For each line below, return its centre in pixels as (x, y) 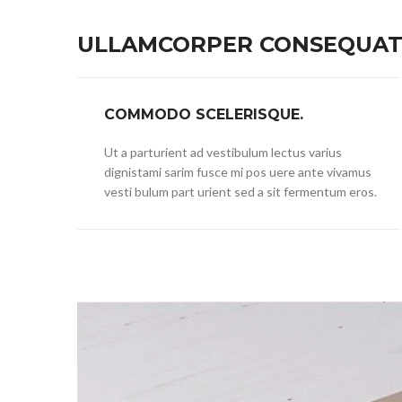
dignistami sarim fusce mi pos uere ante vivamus (238, 172)
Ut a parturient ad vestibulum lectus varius (223, 152)
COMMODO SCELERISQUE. (204, 114)
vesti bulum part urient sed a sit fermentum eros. (240, 192)
